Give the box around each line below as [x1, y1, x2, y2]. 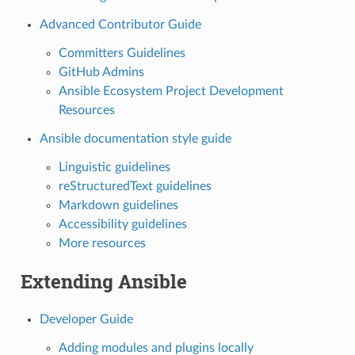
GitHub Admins [58, 65, 144, 78]
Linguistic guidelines [58, 160, 170, 174]
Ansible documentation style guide [39, 132, 231, 145]
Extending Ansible [20, 268, 187, 294]
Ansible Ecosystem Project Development [58, 84, 284, 97]
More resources [58, 236, 146, 250]
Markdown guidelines [58, 198, 178, 212]
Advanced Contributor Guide [39, 17, 201, 31]
